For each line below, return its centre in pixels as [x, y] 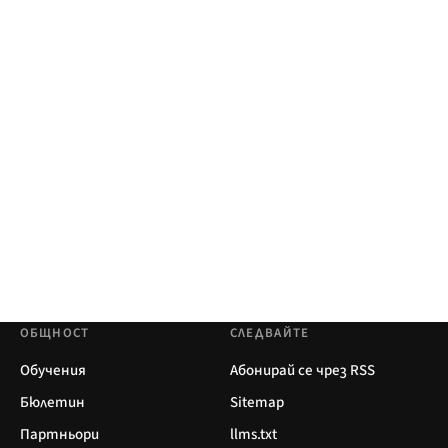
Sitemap [256, 402]
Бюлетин [52, 402]
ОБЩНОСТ [54, 332]
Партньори [59, 435]
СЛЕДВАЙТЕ [269, 332]
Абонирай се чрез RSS [302, 370]
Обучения [52, 370]
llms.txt [253, 435]
